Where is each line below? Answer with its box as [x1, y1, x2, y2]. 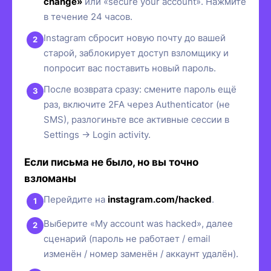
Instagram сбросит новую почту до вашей [44, 31, 226, 44]
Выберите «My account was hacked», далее [44, 217, 233, 229]
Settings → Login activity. [44, 128, 151, 140]
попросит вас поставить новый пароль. [44, 62, 216, 74]
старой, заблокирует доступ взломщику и [44, 47, 229, 59]
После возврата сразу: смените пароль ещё [44, 83, 237, 95]
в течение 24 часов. [44, 10, 132, 22]
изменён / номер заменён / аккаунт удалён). [44, 247, 238, 260]
